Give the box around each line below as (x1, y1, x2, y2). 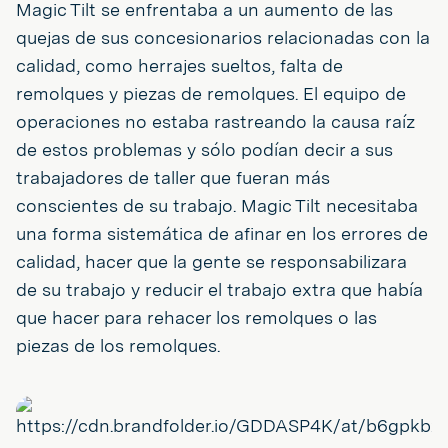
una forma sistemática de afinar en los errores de (16, 222, 428, 244)
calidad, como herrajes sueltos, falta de (16, 54, 343, 76)
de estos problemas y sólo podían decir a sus (16, 138, 393, 160)
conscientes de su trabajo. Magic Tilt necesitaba (16, 194, 418, 216)
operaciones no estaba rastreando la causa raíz (16, 110, 415, 132)
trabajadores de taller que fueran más (16, 166, 330, 188)
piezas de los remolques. (16, 334, 220, 356)
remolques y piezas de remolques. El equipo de (16, 82, 406, 104)
